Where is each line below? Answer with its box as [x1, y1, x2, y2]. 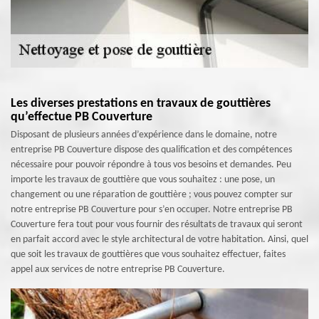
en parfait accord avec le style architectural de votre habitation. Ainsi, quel [11, 234, 308, 245]
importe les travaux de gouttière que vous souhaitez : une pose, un [11, 174, 275, 185]
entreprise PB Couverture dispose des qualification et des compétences [11, 145, 292, 155]
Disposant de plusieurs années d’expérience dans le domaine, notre [11, 130, 277, 140]
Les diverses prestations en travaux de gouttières [11, 97, 271, 110]
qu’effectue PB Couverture [11, 110, 152, 124]
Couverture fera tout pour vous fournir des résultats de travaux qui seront [11, 219, 303, 230]
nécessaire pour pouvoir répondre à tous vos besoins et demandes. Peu [11, 159, 291, 170]
